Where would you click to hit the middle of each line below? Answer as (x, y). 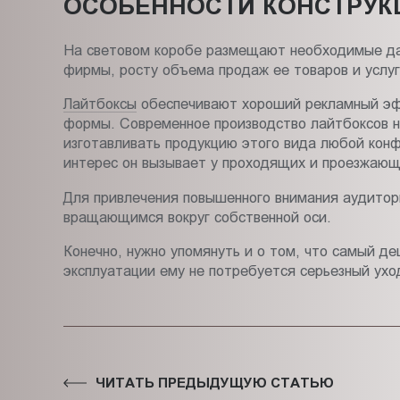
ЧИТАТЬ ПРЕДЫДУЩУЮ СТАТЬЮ (215, 383)
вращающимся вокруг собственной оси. (197, 217)
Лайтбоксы (100, 104)
